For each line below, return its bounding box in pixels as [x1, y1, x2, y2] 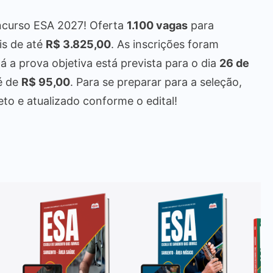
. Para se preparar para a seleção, [70, 75, 242, 88]
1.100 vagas [127, 18, 188, 32]
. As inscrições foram [111, 37, 219, 51]
